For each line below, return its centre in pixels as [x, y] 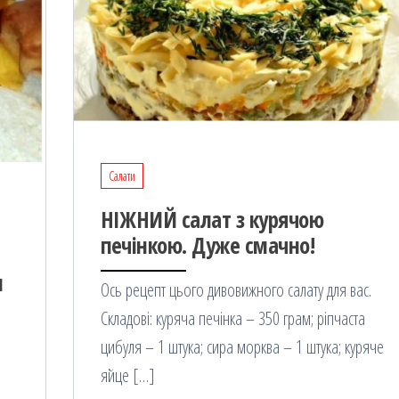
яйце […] [127, 375]
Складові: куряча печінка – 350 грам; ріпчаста [232, 318]
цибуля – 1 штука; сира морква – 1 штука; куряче [242, 346]
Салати [122, 175]
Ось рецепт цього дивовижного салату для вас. [236, 289]
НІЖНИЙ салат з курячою [212, 219]
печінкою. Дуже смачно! [208, 244]
